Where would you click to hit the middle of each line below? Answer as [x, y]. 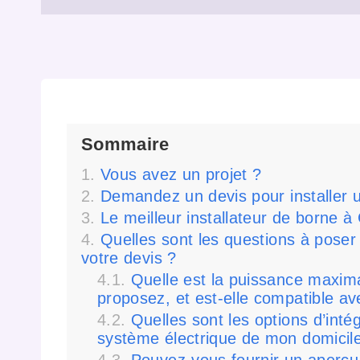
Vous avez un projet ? [181, 175]
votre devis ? [129, 258]
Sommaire [125, 144]
